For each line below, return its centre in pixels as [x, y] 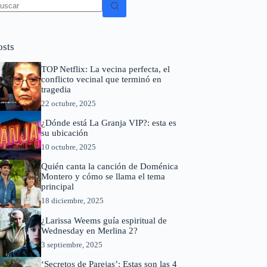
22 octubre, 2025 [68, 104]
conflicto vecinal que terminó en [101, 80]
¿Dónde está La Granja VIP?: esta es [108, 123]
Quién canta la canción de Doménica [109, 167]
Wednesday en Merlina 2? [89, 230]
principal [57, 187]
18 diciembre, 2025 [72, 201]
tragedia [56, 90]
